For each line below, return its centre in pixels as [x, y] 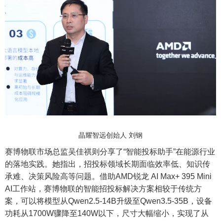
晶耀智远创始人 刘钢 [110, 135]
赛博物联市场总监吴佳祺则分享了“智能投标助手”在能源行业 [110, 151]
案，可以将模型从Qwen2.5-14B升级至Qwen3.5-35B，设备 [109, 201]
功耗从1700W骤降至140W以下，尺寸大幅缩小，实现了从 [107, 213]
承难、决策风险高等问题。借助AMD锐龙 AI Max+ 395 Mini [108, 176]
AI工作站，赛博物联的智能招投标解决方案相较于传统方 [103, 188]
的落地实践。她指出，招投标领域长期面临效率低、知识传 [108, 164]
